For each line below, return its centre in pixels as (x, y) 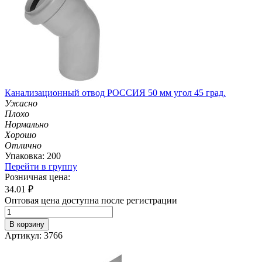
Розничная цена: (37, 177)
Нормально (27, 124)
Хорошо (20, 135)
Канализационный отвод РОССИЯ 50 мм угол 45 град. (115, 92)
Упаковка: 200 (33, 156)
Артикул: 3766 (34, 235)
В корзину (27, 224)
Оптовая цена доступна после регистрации (91, 200)
